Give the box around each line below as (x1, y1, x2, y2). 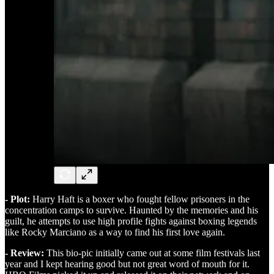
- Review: (5, 247, 44, 258)
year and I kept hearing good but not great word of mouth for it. (5, 258, 250, 269)
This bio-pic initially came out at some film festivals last (44, 247, 260, 258)
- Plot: (5, 193, 30, 204)
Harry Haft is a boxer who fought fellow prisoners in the (30, 193, 250, 204)
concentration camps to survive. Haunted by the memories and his (5, 204, 258, 215)
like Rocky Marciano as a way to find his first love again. (5, 226, 225, 237)
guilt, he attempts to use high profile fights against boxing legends (5, 215, 257, 226)
